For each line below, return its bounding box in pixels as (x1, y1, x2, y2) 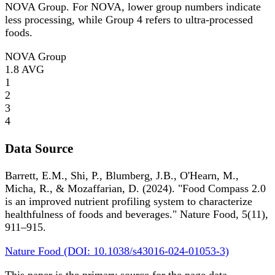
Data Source (5, 141, 73, 156)
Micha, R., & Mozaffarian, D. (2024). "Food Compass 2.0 (5, 182, 266, 195)
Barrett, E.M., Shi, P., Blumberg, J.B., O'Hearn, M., (5, 169, 239, 182)
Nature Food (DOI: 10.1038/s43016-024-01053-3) (5, 244, 229, 257)
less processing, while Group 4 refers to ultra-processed (5, 14, 253, 26)
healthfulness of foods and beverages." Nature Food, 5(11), (5, 207, 268, 220)
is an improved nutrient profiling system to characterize (5, 195, 252, 207)
